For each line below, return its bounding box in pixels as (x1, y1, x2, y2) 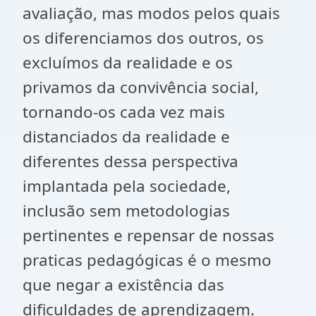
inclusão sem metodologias (23, 200, 230, 221)
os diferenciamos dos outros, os (23, 27, 264, 49)
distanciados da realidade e (23, 126, 230, 147)
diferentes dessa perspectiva (23, 150, 238, 172)
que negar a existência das (23, 274, 224, 296)
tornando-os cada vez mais (23, 101, 225, 123)
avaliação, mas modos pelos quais (23, 2, 280, 24)
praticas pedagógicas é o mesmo (23, 249, 272, 271)
